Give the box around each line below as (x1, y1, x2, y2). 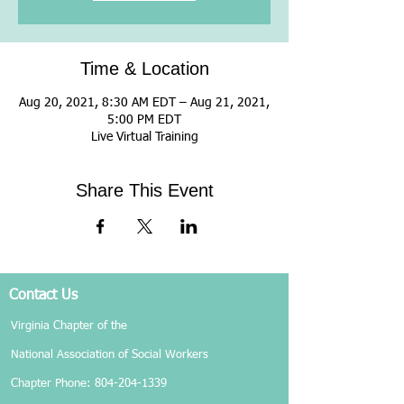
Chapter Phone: (11, 378, 95, 390)
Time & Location (79, 59, 209, 78)
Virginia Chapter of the (11, 320, 127, 332)
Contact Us (9, 289, 78, 303)
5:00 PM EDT (107, 114, 181, 126)
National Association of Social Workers (11, 349, 208, 361)
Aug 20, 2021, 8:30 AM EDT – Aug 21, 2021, (19, 96, 270, 109)
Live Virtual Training (90, 131, 198, 143)
